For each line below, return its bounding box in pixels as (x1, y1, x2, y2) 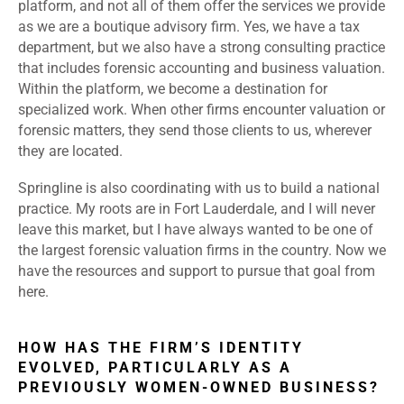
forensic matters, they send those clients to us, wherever (18, 122, 372, 140)
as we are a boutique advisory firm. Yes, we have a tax (18, 18, 360, 36)
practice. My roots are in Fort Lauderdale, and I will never (18, 200, 375, 218)
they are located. (18, 142, 126, 161)
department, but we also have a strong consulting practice (18, 39, 385, 57)
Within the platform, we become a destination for (18, 80, 327, 98)
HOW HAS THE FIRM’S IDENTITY (18, 339, 304, 357)
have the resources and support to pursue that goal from (18, 262, 375, 280)
